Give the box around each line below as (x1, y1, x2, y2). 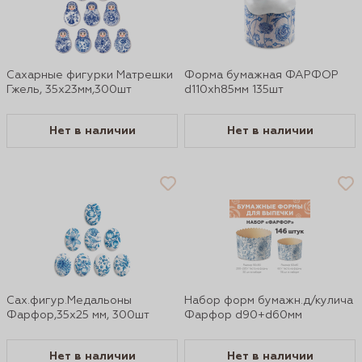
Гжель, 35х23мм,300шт (6, 84, 132, 95)
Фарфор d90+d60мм (184, 309, 302, 321)
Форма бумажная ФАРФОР (184, 69, 339, 81)
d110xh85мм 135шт (184, 84, 284, 95)
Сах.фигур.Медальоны (6, 295, 132, 306)
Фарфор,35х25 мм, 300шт (6, 309, 149, 321)
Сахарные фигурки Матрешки (6, 69, 173, 81)
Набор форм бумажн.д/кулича (184, 295, 353, 306)
